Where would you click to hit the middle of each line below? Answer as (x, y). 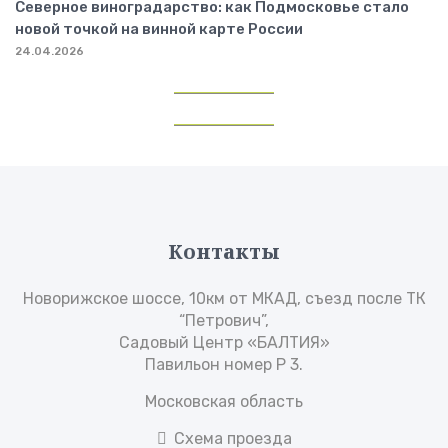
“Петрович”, (224, 321)
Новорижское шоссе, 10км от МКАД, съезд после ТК (224, 299)
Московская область (224, 402)
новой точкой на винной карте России (159, 29)
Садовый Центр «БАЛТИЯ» (224, 343)
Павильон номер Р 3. (224, 365)
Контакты (224, 252)
